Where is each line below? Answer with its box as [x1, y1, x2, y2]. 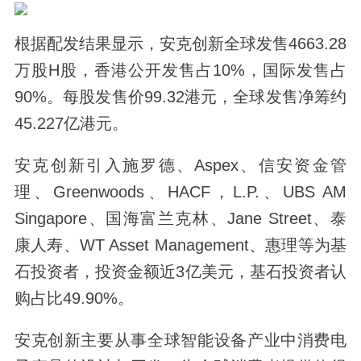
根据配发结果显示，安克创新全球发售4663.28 [14, 34, 347, 52]
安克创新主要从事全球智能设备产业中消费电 [14, 331, 347, 350]
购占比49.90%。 [14, 289, 134, 308]
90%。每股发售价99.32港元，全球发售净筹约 [14, 87, 347, 106]
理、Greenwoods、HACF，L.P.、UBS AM [14, 183, 347, 201]
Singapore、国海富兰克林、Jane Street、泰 [14, 210, 347, 228]
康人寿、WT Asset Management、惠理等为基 [14, 236, 347, 255]
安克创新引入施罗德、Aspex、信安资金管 [14, 156, 347, 175]
